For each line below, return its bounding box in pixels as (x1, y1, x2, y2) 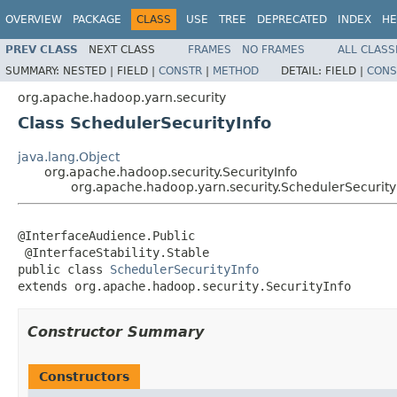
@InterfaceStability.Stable (18, 245, 209, 260)
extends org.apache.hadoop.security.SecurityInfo (18, 278, 351, 293)
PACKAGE (73, 13, 121, 26)
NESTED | (63, 64, 117, 77)
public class (18, 261, 110, 276)
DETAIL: (281, 64, 325, 77)
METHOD (213, 64, 259, 77)
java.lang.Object (18, 149, 120, 164)
